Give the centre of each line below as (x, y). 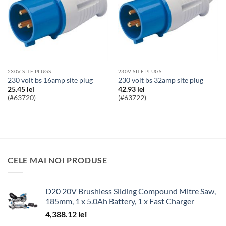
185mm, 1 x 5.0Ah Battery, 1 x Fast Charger (120, 201)
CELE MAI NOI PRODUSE (58, 160)
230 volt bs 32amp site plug (162, 80)
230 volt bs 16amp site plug (52, 80)
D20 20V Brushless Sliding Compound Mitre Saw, (131, 191)
